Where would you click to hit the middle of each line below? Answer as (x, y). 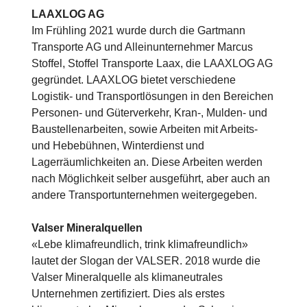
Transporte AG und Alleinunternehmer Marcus (142, 47)
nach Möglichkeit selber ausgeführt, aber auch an (151, 178)
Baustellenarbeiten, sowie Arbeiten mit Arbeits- (145, 129)
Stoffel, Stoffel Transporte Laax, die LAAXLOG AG (152, 63)
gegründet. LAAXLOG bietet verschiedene (134, 79)
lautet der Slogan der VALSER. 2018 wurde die (146, 260)
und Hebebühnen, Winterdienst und (118, 145)
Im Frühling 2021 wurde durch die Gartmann (138, 30)
